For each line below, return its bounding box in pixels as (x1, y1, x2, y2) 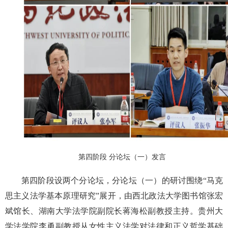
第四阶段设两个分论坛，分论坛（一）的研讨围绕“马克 (21, 176, 223, 185)
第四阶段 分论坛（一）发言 (78, 153, 166, 161)
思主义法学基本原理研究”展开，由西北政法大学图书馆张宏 (5, 191, 223, 200)
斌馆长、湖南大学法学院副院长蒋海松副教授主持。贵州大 (5, 206, 223, 215)
